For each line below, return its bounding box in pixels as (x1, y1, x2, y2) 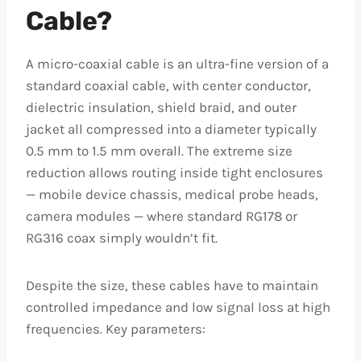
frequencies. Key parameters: (26, 321, 205, 337)
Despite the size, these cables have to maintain (26, 277, 318, 293)
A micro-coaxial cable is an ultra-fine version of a (26, 56, 329, 72)
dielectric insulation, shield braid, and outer (26, 99, 297, 115)
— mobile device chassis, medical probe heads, (26, 186, 318, 202)
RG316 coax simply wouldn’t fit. (26, 230, 218, 246)
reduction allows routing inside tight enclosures (26, 164, 323, 180)
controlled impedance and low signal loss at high (26, 299, 330, 315)
